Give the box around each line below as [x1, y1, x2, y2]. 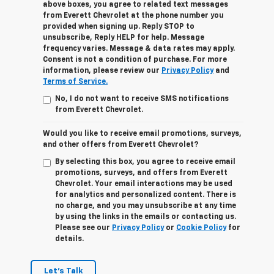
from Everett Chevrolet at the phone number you [43, 12, 224, 20]
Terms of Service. [43, 78, 108, 86]
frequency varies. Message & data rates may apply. [43, 45, 235, 53]
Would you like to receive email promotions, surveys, [43, 130, 242, 138]
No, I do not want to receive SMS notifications [55, 95, 229, 103]
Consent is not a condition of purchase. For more [43, 56, 227, 64]
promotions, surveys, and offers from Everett [55, 169, 228, 177]
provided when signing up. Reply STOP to [43, 23, 194, 31]
